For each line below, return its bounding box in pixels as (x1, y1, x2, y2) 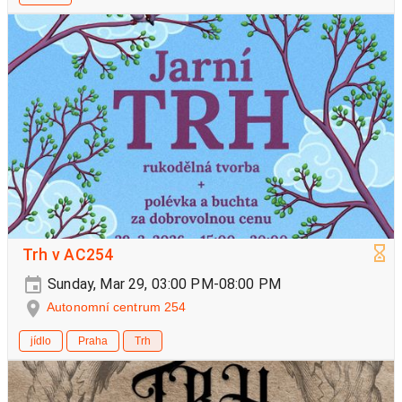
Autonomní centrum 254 (47, 300, 187, 315)
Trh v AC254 (22, 246, 114, 265)
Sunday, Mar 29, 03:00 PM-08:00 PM (44, 275, 282, 293)
